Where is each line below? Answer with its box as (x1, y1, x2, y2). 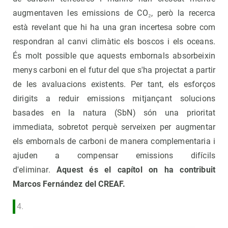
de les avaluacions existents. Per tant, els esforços (13, 79, 215, 90)
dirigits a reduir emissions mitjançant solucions (13, 94, 215, 104)
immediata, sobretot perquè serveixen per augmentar (13, 122, 215, 132)
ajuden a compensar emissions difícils (13, 151, 215, 161)
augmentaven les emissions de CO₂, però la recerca (13, 8, 215, 18)
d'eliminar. (13, 165, 57, 175)
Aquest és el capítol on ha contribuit (56, 165, 216, 175)
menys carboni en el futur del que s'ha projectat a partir (13, 65, 215, 75)
